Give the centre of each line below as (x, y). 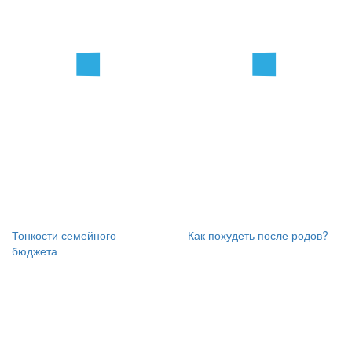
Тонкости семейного (64, 235)
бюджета (35, 251)
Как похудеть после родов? (258, 235)
